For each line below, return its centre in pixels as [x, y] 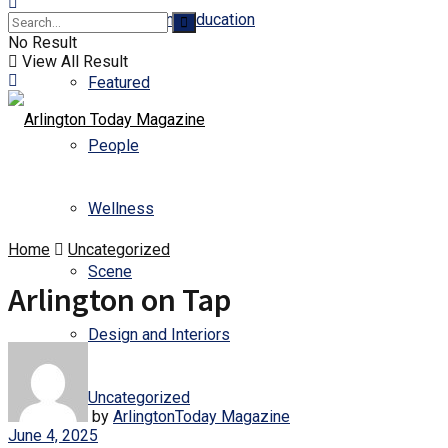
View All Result [73, 61]
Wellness [121, 208]
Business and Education [171, 19]
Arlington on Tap [119, 300]
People [113, 145]
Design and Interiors [159, 334]
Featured [119, 82]
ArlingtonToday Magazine [201, 416]
